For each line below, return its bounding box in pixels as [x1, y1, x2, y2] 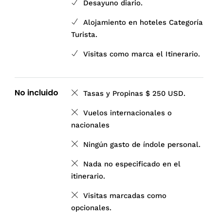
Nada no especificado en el [83, 159, 181, 168]
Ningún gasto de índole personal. [83, 140, 201, 149]
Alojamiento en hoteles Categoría [83, 18, 203, 27]
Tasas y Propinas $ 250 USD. [83, 89, 186, 98]
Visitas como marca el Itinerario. [83, 49, 200, 58]
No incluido [15, 87, 58, 98]
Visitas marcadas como [83, 191, 167, 200]
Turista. [71, 30, 98, 39]
